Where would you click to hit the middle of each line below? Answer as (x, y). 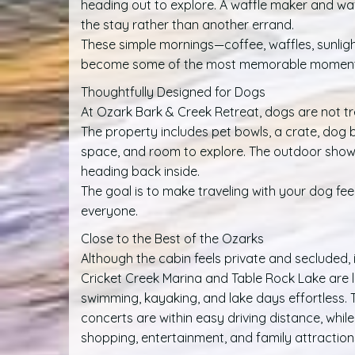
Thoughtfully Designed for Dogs (173, 92)
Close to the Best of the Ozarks (172, 239)
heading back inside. (140, 172)
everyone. (109, 211)
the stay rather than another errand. (187, 25)
